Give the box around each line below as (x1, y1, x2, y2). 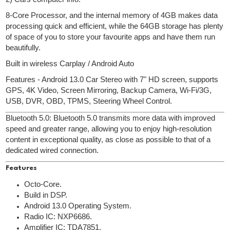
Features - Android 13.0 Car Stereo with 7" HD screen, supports (6, 75, 219, 84)
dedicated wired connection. (6, 146, 99, 155)
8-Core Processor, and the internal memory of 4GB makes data (6, 11, 218, 20)
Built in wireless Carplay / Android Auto (6, 60, 135, 68)
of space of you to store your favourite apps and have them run (6, 33, 216, 42)
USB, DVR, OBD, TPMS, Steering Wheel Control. (6, 97, 172, 106)
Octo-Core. (24, 180, 62, 189)
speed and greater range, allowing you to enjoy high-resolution (6, 125, 212, 133)
